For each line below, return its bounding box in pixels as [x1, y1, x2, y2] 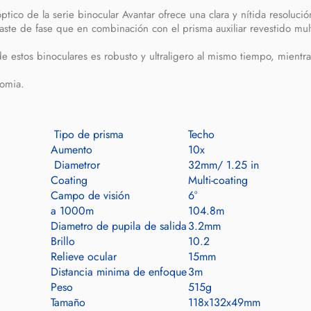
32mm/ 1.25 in [188, 157, 259, 173]
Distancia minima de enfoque [51, 264, 187, 280]
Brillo [51, 233, 75, 249]
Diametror [51, 157, 100, 173]
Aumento [51, 142, 92, 158]
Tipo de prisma [51, 126, 124, 142]
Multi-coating [188, 172, 248, 188]
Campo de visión [51, 187, 130, 203]
